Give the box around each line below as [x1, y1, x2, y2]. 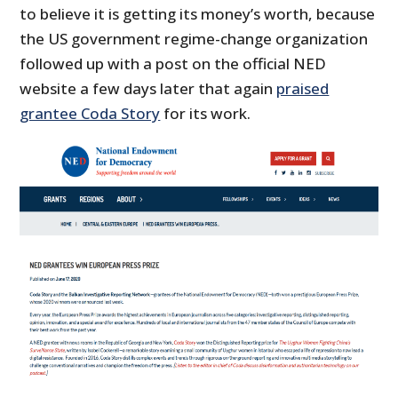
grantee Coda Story [20, 102, 161, 123]
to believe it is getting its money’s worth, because [20, 3, 376, 24]
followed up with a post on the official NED [20, 52, 327, 74]
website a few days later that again [20, 77, 277, 99]
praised [276, 77, 330, 99]
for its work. [160, 102, 251, 123]
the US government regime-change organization [20, 28, 369, 49]
